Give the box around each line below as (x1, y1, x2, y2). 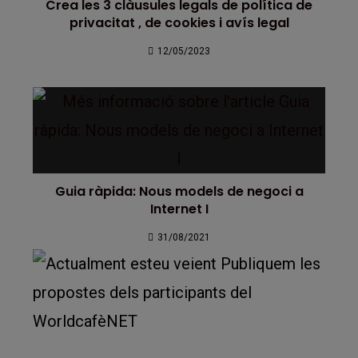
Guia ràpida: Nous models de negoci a (54, 182, 304, 201)
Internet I (149, 200, 209, 218)
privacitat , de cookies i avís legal (69, 14, 289, 32)
